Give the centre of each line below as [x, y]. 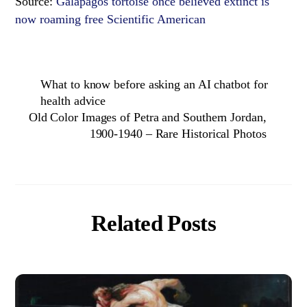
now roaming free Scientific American [111, 20]
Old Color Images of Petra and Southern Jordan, [147, 118]
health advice [73, 101]
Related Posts [153, 223]
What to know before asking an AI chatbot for [154, 85]
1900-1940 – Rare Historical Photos [178, 134]
